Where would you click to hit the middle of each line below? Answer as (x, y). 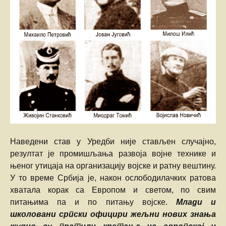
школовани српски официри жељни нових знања (113, 214)
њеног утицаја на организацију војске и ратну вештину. (113, 166)
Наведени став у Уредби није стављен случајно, (113, 142)
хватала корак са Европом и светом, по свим (113, 190)
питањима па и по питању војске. (93, 202)
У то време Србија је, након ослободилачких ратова (113, 178)
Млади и (196, 202)
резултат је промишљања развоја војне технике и (113, 154)
